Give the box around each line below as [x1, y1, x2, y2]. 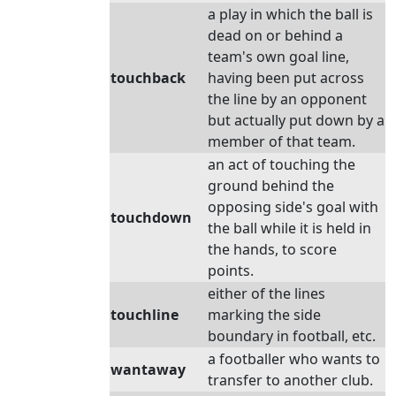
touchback [110, 68, 186, 88]
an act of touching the [208, 155, 355, 174]
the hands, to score [208, 240, 337, 259]
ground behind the [208, 176, 334, 195]
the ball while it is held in [208, 218, 371, 238]
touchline [110, 305, 179, 324]
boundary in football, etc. [208, 326, 376, 346]
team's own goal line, [208, 47, 349, 66]
